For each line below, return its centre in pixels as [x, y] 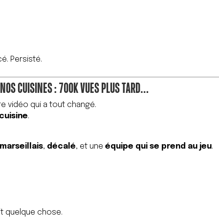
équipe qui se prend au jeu [159, 147]
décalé [62, 147]
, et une [91, 147]
